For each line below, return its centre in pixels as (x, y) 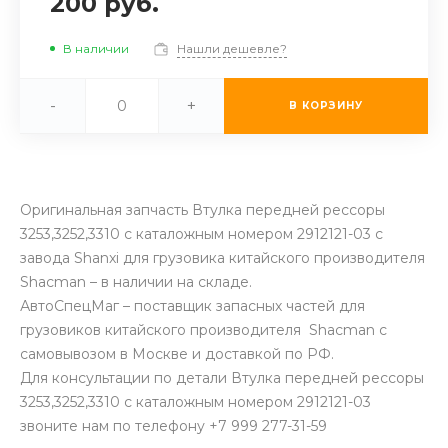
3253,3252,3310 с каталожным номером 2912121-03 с (201, 233)
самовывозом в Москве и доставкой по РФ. (177, 353)
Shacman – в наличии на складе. (136, 281)
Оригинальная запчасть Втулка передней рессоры (202, 209)
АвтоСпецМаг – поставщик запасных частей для (192, 305)
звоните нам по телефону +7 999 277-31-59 (173, 425)
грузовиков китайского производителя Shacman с (203, 329)
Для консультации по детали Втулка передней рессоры (222, 377)
